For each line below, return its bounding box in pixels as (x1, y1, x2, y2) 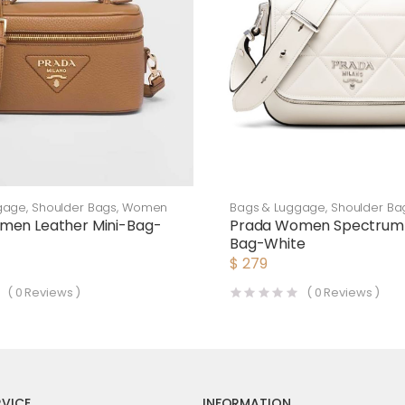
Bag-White (230, 233, 306, 254)
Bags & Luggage (230, 199, 326, 216)
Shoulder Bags (31, 199, 118, 216)
